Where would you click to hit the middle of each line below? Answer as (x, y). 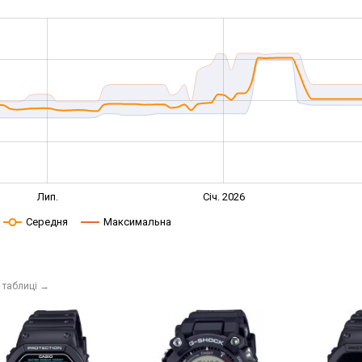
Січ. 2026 (224, 196)
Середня (46, 222)
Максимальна (137, 222)
